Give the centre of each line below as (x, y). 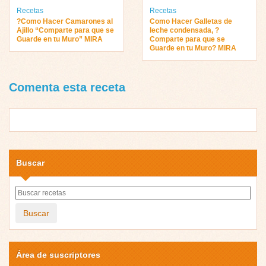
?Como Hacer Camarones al (65, 21)
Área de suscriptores (58, 254)
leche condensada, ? (184, 30)
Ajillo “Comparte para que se (65, 30)
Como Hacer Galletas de (191, 21)
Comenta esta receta (67, 87)
